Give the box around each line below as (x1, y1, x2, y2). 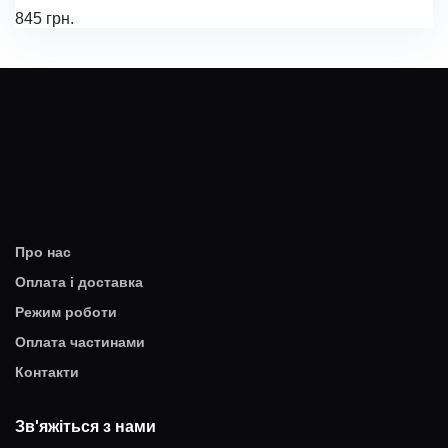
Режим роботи (15, 304, 117, 320)
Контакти (15, 364, 79, 380)
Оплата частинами (15, 334, 145, 350)
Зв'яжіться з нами (15, 418, 156, 435)
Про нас (15, 244, 71, 260)
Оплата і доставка (15, 274, 143, 290)
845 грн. (15, 10, 74, 27)
